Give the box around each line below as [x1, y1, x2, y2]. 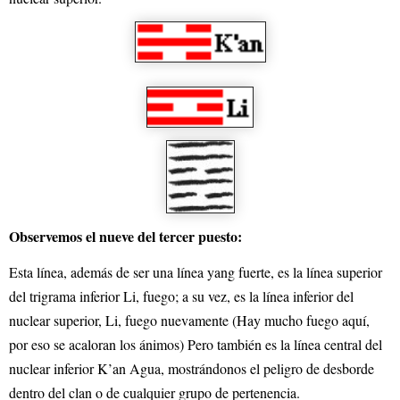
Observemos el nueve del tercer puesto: [9, 225, 242, 246]
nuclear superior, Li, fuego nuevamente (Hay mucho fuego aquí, [9, 311, 370, 330]
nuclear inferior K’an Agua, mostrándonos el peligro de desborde [9, 359, 374, 379]
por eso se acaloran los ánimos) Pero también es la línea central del [9, 335, 382, 354]
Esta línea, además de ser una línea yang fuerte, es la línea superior [9, 262, 382, 282]
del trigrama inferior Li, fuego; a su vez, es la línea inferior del [9, 287, 354, 306]
